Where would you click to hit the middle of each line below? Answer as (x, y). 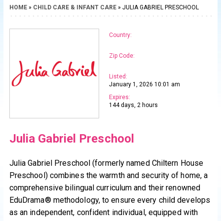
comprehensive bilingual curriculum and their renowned (105, 188)
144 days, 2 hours (133, 105)
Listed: (118, 77)
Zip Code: (122, 56)
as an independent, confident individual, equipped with (104, 213)
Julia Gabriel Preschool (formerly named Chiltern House (106, 163)
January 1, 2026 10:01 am (144, 85)
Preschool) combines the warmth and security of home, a (109, 176)
